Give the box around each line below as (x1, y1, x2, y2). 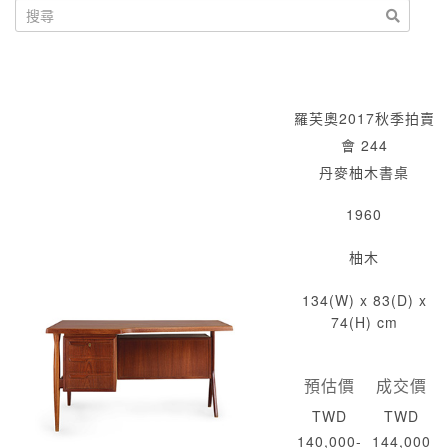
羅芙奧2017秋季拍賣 (293, 108, 435, 128)
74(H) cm (330, 312, 398, 332)
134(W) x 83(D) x (301, 290, 427, 310)
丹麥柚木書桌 (319, 162, 409, 182)
